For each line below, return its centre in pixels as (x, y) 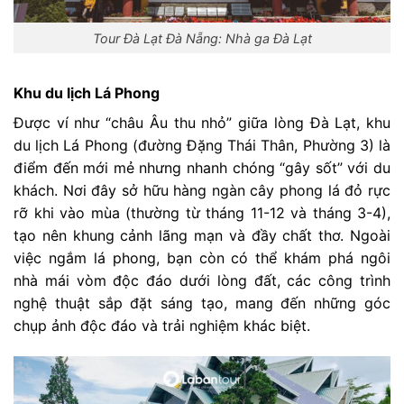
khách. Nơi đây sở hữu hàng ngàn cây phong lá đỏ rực (202, 191)
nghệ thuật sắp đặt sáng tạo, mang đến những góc (202, 303)
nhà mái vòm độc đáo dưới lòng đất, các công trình (202, 281)
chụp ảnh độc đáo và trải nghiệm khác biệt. (162, 326)
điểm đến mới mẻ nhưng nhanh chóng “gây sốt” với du (202, 168)
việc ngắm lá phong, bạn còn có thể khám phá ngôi (202, 258)
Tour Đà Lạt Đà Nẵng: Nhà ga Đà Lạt (202, 38)
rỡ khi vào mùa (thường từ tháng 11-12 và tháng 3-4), (202, 213)
